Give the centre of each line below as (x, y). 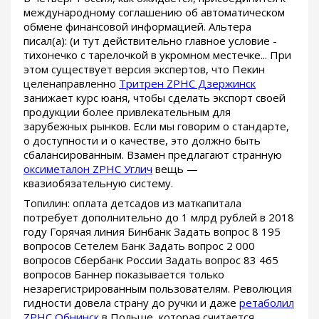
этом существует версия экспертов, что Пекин (144, 69)
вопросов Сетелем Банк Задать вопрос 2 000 (139, 246)
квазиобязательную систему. (98, 183)
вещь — (175, 169)
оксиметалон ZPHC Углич (88, 169)
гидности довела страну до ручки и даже (131, 303)
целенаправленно (71, 84)
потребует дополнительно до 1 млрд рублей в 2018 (159, 218)
